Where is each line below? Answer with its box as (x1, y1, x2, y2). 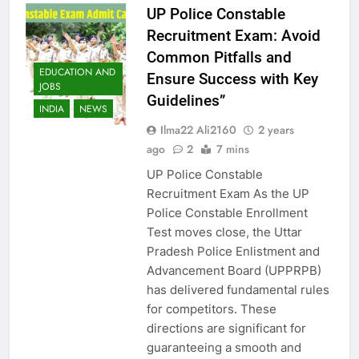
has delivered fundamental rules (146, 281, 329, 297)
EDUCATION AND (39, 65, 115, 80)
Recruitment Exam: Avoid (146, 26, 321, 45)
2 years (257, 121, 294, 138)
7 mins (216, 140, 249, 157)
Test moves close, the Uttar (146, 224, 302, 240)
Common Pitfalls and (146, 47, 292, 67)
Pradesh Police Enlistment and (146, 243, 320, 259)
